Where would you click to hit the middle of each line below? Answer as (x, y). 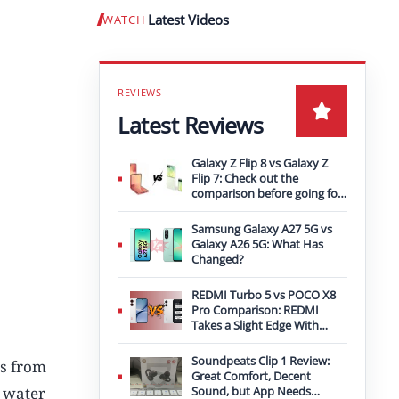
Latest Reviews (190, 124)
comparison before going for (267, 193)
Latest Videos (189, 20)
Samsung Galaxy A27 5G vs (262, 229)
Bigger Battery (229, 340)
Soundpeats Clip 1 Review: (261, 361)
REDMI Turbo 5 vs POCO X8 (264, 295)
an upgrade (222, 208)
